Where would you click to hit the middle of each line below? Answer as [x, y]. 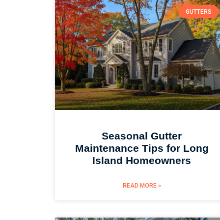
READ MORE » [142, 185]
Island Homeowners [142, 160]
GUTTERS [198, 12]
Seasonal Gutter [142, 136]
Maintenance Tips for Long [142, 148]
